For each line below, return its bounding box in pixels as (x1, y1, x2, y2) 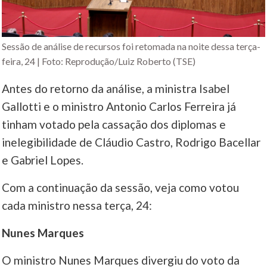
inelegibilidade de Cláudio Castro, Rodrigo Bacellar (2, 135, 261, 150)
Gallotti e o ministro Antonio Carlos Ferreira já (2, 100, 237, 114)
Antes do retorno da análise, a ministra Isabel (2, 82, 230, 96)
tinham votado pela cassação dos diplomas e (2, 117, 226, 132)
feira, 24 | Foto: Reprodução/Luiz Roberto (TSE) (2, 55, 196, 67)
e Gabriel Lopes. (2, 153, 84, 167)
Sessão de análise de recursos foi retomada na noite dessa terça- (2, 41, 261, 52)
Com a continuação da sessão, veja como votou (2, 181, 240, 195)
